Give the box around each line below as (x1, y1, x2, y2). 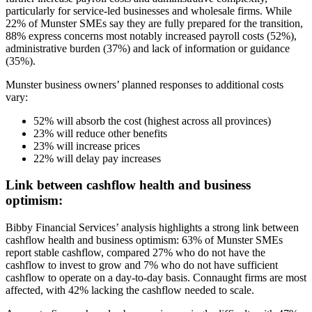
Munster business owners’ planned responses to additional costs (6, 78, 283, 91)
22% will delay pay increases (33, 152, 161, 164)
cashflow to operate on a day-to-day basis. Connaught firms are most (6, 272, 306, 284)
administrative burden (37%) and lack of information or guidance (6, 42, 290, 54)
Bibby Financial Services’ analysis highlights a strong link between (6, 221, 299, 234)
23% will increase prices (33, 139, 140, 152)
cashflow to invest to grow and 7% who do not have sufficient (6, 259, 278, 272)
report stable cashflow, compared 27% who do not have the (6, 247, 265, 259)
